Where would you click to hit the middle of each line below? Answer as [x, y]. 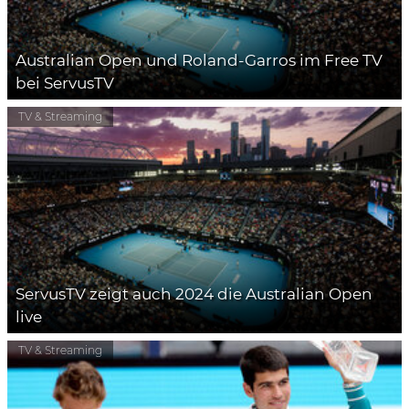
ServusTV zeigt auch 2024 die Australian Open [194, 294]
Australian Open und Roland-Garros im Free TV [199, 61]
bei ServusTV [65, 84]
